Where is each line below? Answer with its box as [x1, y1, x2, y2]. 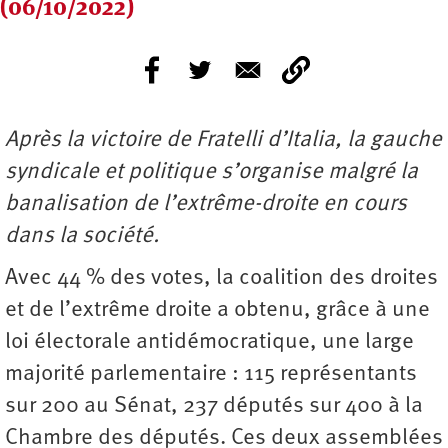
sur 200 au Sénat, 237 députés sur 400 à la [5, 395, 423, 419]
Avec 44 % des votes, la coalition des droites [5, 267, 438, 291]
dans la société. [5, 225, 159, 249]
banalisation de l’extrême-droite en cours [5, 193, 407, 217]
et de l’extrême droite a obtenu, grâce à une [5, 299, 430, 323]
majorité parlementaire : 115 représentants [5, 363, 417, 387]
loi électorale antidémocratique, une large [5, 331, 414, 355]
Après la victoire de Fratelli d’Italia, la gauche [5, 129, 442, 153]
